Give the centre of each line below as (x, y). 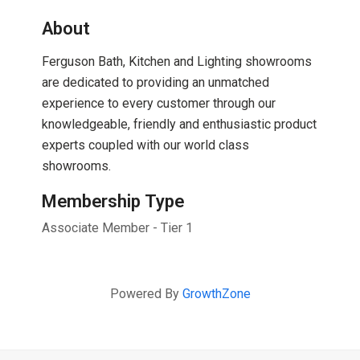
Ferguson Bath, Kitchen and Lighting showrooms (177, 62)
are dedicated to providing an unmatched (156, 83)
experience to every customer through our (159, 104)
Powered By (146, 294)
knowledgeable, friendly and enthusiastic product (180, 125)
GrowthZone (216, 294)
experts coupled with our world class (146, 145)
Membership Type (113, 201)
